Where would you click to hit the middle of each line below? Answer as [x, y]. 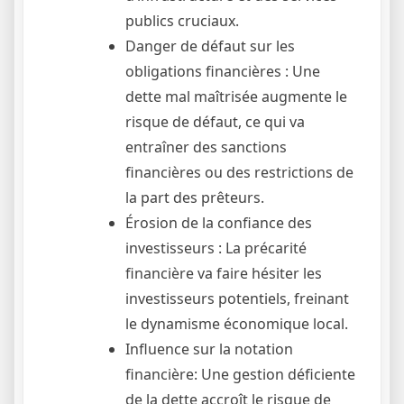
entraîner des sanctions [206, 147]
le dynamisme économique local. [237, 324]
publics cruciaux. [182, 21]
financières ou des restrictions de [239, 173]
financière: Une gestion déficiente [240, 375]
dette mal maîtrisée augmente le [236, 97]
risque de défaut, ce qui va [215, 122]
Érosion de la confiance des [219, 223]
